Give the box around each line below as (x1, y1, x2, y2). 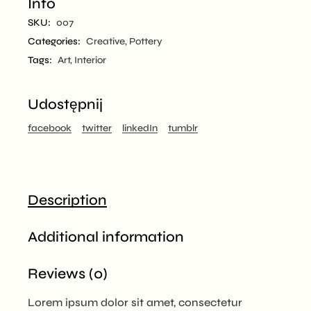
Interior (74, 53, 107, 66)
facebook (28, 121, 72, 134)
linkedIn (122, 121, 158, 134)
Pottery (129, 35, 163, 47)
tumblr (168, 121, 199, 134)
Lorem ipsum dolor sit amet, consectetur (28, 295, 243, 309)
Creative (86, 35, 126, 47)
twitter (82, 121, 112, 134)
